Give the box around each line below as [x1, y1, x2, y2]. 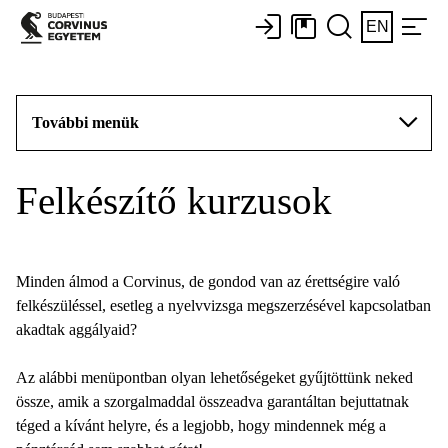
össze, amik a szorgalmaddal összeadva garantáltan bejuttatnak [16, 393, 409, 410]
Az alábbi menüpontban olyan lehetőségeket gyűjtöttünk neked [16, 369, 413, 386]
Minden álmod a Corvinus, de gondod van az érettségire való [16, 273, 400, 290]
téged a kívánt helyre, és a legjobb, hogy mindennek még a [16, 417, 386, 434]
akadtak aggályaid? [16, 321, 141, 338]
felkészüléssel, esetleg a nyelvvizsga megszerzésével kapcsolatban [16, 297, 431, 314]
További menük [32, 114, 139, 131]
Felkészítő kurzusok [16, 179, 332, 222]
